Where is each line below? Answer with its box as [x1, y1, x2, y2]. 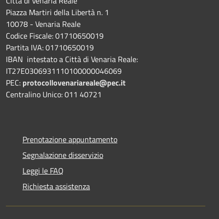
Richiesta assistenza [22, 180, 90, 192]
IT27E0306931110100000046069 [6, 65, 122, 77]
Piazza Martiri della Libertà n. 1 [6, 6, 109, 18]
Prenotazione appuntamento [22, 133, 117, 145]
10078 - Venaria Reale [6, 18, 81, 30]
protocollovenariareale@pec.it [22, 76, 126, 88]
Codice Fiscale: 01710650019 [6, 29, 104, 42]
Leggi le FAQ [22, 164, 64, 176]
